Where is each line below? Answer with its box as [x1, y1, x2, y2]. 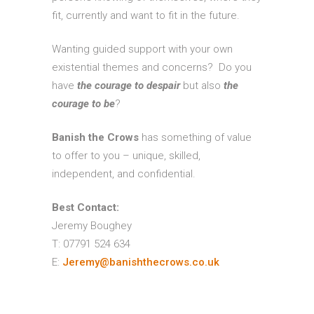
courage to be [52, 97, 115, 111]
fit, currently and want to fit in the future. [52, 9, 240, 22]
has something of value [139, 131, 252, 144]
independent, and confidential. [52, 168, 196, 181]
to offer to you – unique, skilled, [52, 149, 200, 163]
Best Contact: [52, 201, 119, 214]
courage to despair [95, 79, 180, 93]
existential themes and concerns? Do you [52, 61, 252, 74]
